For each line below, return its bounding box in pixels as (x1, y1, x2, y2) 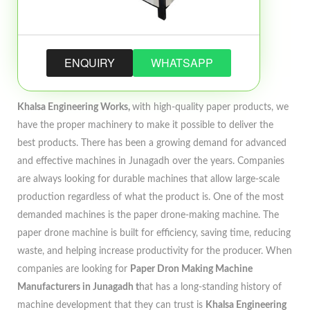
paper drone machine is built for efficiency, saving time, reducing (17, 228, 291, 238)
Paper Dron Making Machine (130, 264, 253, 274)
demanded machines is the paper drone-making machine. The (17, 210, 279, 220)
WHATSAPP (151, 55, 213, 71)
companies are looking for (17, 264, 130, 274)
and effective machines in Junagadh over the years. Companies (17, 156, 284, 166)
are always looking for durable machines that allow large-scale (17, 174, 280, 184)
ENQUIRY (64, 55, 115, 71)
